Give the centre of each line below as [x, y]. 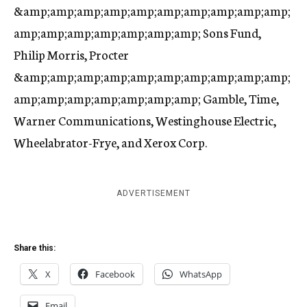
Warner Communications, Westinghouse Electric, [145, 120]
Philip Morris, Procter [71, 54]
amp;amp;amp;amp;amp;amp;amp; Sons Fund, [137, 32]
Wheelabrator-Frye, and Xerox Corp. [110, 142]
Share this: [35, 248]
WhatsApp [201, 274]
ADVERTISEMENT [153, 193]
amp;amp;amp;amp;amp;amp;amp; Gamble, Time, [146, 98]
